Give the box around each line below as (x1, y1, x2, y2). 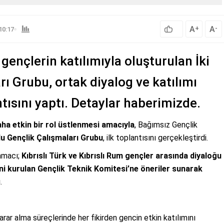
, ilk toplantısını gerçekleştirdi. (103, 133, 208, 143)
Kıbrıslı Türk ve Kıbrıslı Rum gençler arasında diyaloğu (21, 151, 221, 161)
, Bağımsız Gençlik (134, 120, 197, 130)
